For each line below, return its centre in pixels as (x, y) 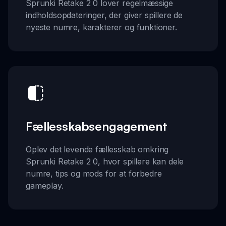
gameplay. (45, 186)
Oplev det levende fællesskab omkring (97, 150)
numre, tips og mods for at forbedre (94, 174)
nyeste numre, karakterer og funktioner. (101, 27)
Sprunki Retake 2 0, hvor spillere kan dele (105, 162)
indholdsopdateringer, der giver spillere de (104, 15)
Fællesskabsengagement (97, 126)
